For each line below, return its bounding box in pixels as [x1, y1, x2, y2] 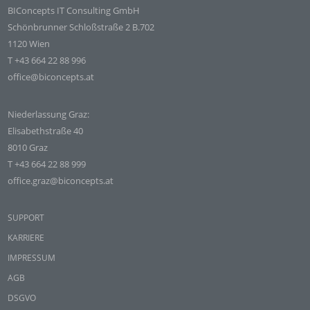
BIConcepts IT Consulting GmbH [8, 4, 140, 17]
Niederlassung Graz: [8, 108, 90, 120]
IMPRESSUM [8, 252, 56, 264]
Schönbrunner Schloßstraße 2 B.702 [8, 21, 155, 33]
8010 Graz [8, 141, 48, 154]
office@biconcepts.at [8, 71, 95, 83]
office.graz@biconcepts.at [8, 174, 114, 187]
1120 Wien [8, 37, 51, 50]
